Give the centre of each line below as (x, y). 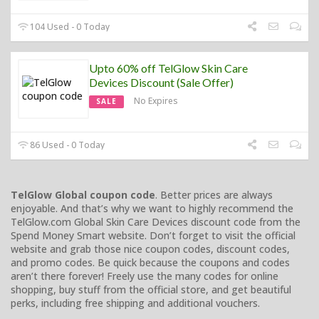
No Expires (156, 100)
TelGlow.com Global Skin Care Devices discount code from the (156, 221)
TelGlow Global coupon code (83, 194)
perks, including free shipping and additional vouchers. (135, 303)
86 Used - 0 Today (67, 145)
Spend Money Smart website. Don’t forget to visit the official (153, 235)
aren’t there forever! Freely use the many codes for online (145, 276)
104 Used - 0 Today (69, 26)
